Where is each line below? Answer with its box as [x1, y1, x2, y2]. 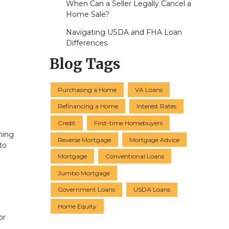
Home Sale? [65, 10, 109, 19]
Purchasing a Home [58, 85, 117, 94]
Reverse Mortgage [58, 135, 111, 144]
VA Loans [135, 85, 163, 94]
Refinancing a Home [58, 102, 118, 110]
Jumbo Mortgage [58, 169, 110, 177]
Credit [58, 119, 76, 127]
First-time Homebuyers [94, 119, 163, 127]
